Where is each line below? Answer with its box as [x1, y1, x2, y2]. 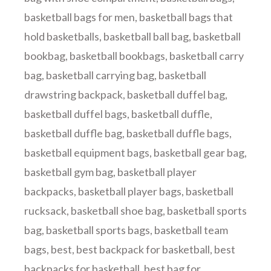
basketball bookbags [70, 49, 165, 62]
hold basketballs [24, 30, 99, 43]
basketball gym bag [24, 165, 113, 178]
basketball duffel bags [24, 107, 127, 120]
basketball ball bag [103, 30, 189, 43]
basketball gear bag [154, 146, 244, 159]
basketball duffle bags [126, 126, 229, 140]
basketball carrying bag [46, 68, 154, 82]
